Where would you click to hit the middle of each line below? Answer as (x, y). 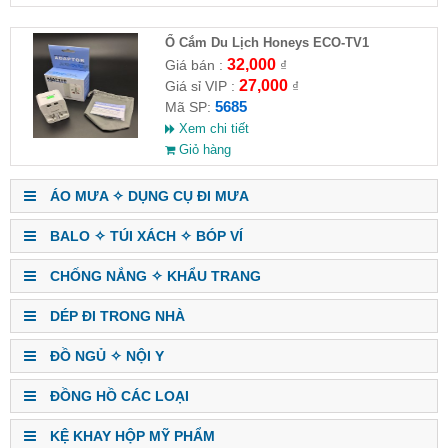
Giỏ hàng (202, 149)
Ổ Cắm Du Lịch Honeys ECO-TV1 (266, 42)
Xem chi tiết (211, 128)
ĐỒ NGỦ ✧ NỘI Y (105, 355)
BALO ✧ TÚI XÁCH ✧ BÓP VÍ (144, 235)
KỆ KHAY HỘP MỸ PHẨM (130, 435)
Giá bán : (195, 64)
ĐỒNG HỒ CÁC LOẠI (117, 395)
